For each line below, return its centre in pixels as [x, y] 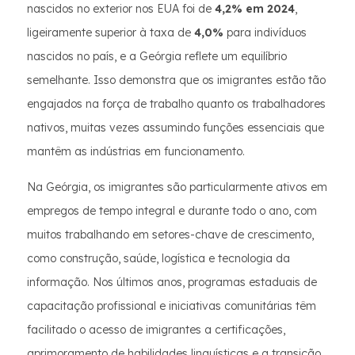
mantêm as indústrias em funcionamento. [136, 151]
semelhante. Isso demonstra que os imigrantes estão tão [176, 80]
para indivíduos [265, 32]
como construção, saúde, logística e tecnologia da [158, 258]
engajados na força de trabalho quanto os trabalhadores [176, 104]
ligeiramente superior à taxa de [111, 32]
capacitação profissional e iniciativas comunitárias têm [172, 306]
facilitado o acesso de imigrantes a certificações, [156, 330]
